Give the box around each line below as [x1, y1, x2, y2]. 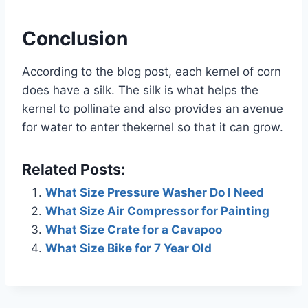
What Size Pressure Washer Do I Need [45, 186, 264, 200]
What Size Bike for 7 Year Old [45, 241, 212, 256]
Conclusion [22, 27, 128, 51]
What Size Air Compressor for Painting [45, 204, 269, 219]
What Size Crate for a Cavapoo [45, 223, 222, 237]
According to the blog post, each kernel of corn [22, 65, 281, 79]
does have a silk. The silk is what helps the [22, 83, 258, 98]
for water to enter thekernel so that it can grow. [22, 120, 283, 135]
